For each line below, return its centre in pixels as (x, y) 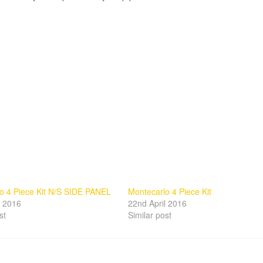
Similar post (149, 215)
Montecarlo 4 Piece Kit (169, 191)
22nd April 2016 (157, 203)
